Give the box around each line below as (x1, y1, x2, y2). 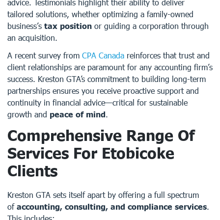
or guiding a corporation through (92, 21, 209, 30)
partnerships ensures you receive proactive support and (7, 86, 199, 95)
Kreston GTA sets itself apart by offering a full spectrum (7, 190, 199, 199)
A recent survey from (7, 51, 82, 60)
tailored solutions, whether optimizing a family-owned (7, 9, 193, 19)
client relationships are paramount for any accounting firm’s (7, 62, 213, 72)
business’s (7, 21, 44, 30)
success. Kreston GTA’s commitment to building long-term (7, 74, 206, 83)
